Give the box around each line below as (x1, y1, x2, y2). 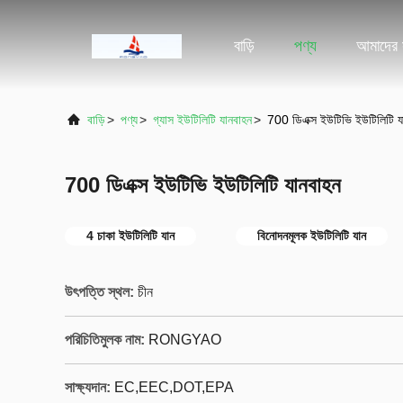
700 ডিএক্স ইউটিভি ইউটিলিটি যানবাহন (65, 173, 341, 197)
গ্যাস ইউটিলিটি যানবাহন (153, 112, 252, 127)
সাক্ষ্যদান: (65, 380, 111, 395)
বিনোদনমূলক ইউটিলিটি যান (257, 228, 366, 243)
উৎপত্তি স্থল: (65, 284, 134, 300)
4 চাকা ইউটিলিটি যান (86, 228, 175, 243)
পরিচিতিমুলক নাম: (65, 332, 145, 347)
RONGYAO (148, 332, 221, 347)
